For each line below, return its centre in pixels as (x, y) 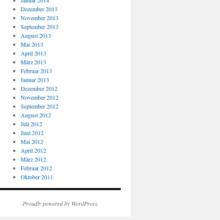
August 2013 (36, 35)
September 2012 (39, 106)
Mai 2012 (32, 141)
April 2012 (33, 150)
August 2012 (36, 115)
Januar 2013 (35, 80)
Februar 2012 (36, 168)
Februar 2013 (36, 71)
